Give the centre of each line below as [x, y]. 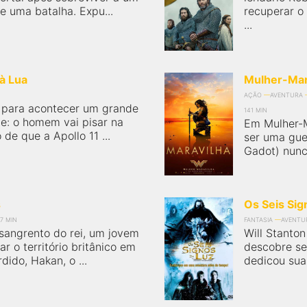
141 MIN [256, 110]
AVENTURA [286, 95]
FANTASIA [258, 220]
